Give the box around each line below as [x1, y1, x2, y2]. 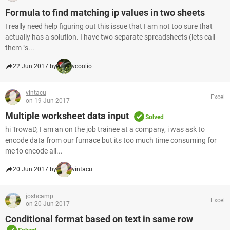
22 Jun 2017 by [13, 63, 56, 70]
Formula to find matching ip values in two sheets [5, 7, 205, 18]
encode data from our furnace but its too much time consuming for [5, 136, 217, 144]
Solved [145, 113, 164, 121]
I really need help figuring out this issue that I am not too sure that [5, 22, 213, 30]
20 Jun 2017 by [13, 166, 56, 173]
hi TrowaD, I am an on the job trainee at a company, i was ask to [5, 125, 205, 133]
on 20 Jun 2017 [26, 200, 70, 207]
